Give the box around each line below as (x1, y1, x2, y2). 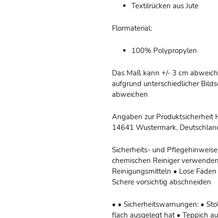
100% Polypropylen (131, 46, 197, 56)
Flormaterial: (112, 23, 152, 34)
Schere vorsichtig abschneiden (112, 177, 211, 187)
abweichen (112, 90, 148, 100)
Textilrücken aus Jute (131, 1, 199, 11)
